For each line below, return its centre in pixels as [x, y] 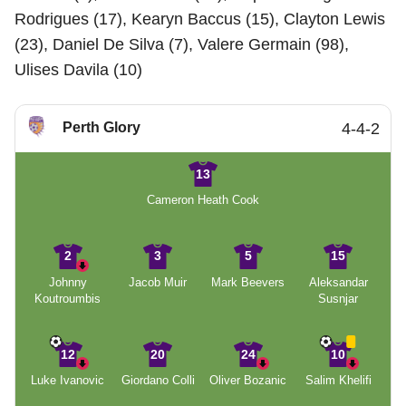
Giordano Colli [158, 381]
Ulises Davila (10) [78, 70]
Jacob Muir [158, 282]
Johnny [68, 282]
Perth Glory [101, 127]
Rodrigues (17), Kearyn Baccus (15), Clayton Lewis [200, 19]
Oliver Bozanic [248, 381]
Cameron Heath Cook [203, 200]
